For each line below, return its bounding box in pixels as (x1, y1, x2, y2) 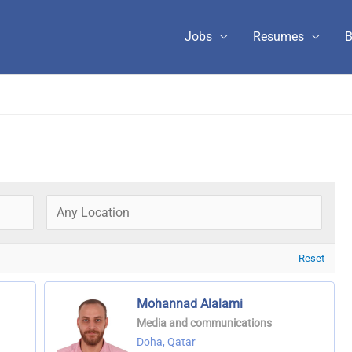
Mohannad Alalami (136, 296, 243, 312)
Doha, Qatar (136, 335, 196, 349)
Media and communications (136, 317, 272, 330)
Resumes (253, 29, 304, 44)
